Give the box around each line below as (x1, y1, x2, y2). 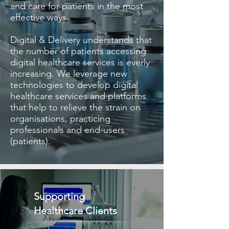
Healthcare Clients (34, 204, 117, 217)
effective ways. (10, 12, 69, 23)
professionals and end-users (10, 124, 125, 135)
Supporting (34, 190, 85, 202)
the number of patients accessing (10, 45, 146, 57)
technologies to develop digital (10, 79, 138, 90)
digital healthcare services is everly (10, 57, 150, 68)
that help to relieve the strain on (10, 102, 141, 113)
